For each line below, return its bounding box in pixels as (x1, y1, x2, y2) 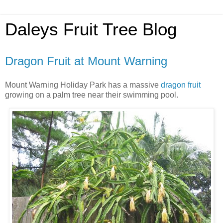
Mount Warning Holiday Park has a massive (5, 80, 161, 89)
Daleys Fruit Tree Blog (5, 20, 177, 39)
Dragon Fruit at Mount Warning (5, 54, 167, 68)
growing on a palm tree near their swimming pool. (5, 90, 178, 99)
